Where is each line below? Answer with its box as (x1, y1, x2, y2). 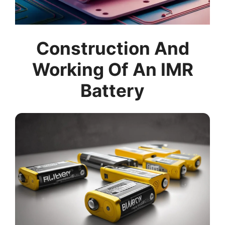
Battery (80, 79, 145, 101)
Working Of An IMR (32, 58, 193, 80)
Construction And (36, 37, 189, 59)
